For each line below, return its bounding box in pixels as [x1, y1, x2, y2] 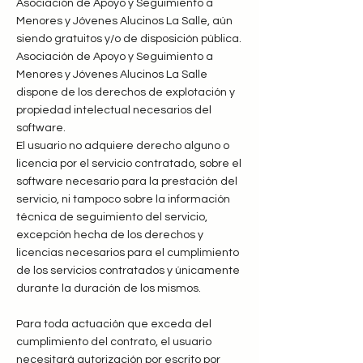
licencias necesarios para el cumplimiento [16, 247, 239, 258]
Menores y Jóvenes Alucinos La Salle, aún [16, 15, 233, 27]
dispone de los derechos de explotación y [16, 87, 235, 98]
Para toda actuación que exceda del [16, 318, 211, 330]
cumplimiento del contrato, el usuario [16, 336, 211, 348]
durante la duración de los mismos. [16, 283, 201, 294]
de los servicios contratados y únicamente [16, 265, 240, 276]
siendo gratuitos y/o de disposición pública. [16, 33, 241, 45]
